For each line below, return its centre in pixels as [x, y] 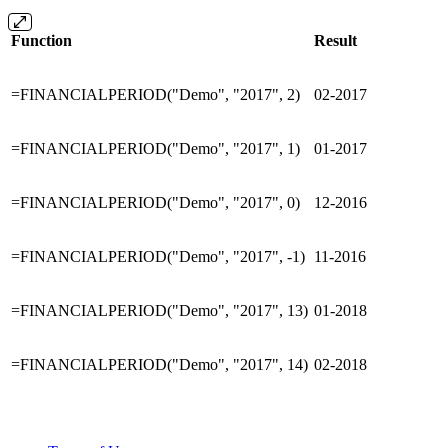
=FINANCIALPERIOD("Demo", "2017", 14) [159, 364]
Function [41, 40]
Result [335, 40]
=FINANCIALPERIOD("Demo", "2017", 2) [155, 94]
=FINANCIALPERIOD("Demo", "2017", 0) [155, 202]
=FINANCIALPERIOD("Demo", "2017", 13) [159, 310]
